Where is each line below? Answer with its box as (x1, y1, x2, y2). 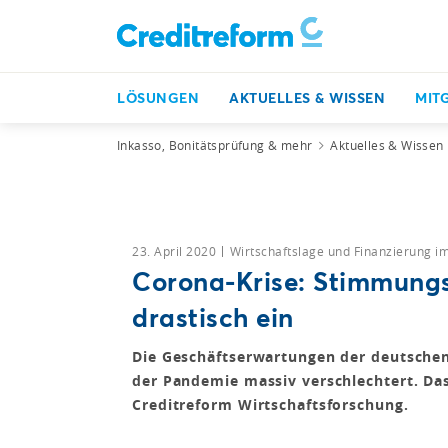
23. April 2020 (132, 243, 220, 259)
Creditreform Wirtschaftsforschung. (132, 395, 409, 414)
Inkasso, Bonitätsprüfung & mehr (117, 137, 313, 153)
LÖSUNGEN (117, 88, 199, 107)
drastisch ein (132, 299, 294, 334)
